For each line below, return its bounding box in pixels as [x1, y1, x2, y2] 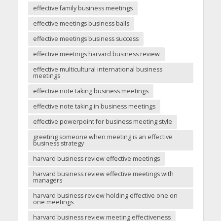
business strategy [33, 139, 84, 148]
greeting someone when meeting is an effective [33, 133, 173, 142]
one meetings [33, 198, 74, 207]
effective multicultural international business [33, 65, 162, 74]
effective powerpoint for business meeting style [33, 117, 172, 126]
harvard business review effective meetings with [33, 170, 174, 179]
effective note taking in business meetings [33, 102, 155, 111]
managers [33, 176, 62, 185]
